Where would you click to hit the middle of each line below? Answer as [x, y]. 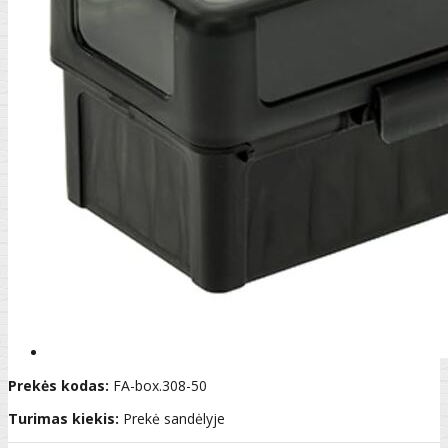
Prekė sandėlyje [174, 418]
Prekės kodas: [58, 385]
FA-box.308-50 [160, 385]
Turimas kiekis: [63, 418]
